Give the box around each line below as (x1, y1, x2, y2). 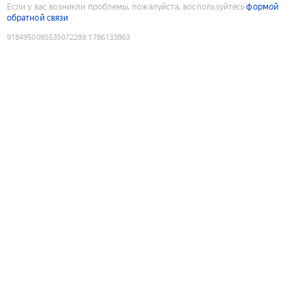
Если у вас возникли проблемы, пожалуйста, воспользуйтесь (7, 1, 245, 12)
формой (246, 1, 278, 12)
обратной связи (7, 12, 69, 23)
